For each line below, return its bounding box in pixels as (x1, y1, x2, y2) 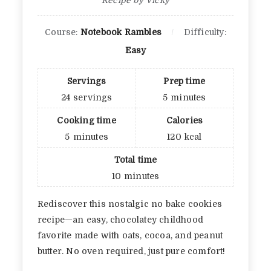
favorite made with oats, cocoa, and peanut (37, 230, 223, 240)
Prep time (163, 76, 206, 86)
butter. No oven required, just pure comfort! (37, 246, 226, 256)
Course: (45, 27, 80, 37)
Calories (166, 115, 203, 125)
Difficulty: (183, 27, 226, 37)
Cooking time (57, 115, 116, 125)
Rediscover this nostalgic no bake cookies (37, 198, 223, 209)
